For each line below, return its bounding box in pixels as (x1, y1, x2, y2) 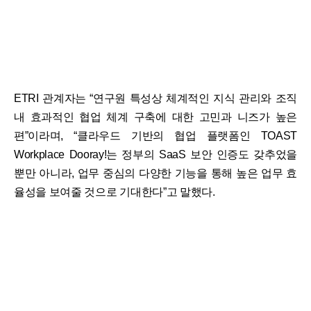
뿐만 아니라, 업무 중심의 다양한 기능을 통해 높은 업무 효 (14, 167, 297, 179)
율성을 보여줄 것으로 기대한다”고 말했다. (14, 185, 215, 198)
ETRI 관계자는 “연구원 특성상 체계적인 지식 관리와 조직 (14, 92, 297, 104)
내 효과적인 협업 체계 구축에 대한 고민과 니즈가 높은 (14, 110, 297, 123)
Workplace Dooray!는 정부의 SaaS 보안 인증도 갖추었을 (14, 148, 297, 160)
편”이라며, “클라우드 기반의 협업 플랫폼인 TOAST (14, 129, 297, 142)
